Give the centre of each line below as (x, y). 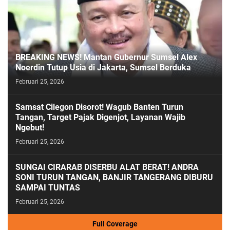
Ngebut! (30, 127)
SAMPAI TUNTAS (48, 187)
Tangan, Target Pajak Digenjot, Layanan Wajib (100, 117)
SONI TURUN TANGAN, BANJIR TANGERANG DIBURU (114, 177)
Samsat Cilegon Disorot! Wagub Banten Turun (99, 107)
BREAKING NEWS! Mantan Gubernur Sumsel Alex (106, 57)
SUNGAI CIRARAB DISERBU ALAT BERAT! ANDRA (107, 167)
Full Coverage (115, 224)
